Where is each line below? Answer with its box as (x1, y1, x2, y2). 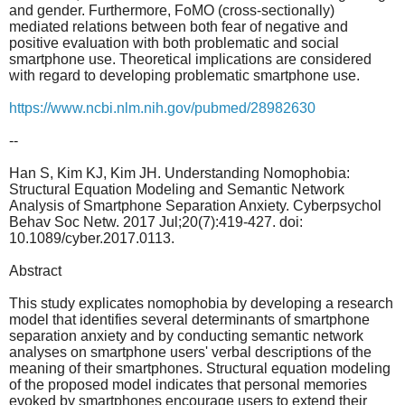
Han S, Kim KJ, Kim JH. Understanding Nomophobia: (9, 165, 350, 181)
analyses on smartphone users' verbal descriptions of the (9, 344, 372, 360)
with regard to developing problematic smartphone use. (9, 67, 360, 83)
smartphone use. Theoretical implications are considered (9, 51, 372, 67)
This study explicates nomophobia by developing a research (9, 295, 393, 311)
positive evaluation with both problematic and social (9, 34, 339, 51)
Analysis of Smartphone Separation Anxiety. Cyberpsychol (9, 197, 381, 213)
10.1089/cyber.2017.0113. (9, 230, 174, 246)
